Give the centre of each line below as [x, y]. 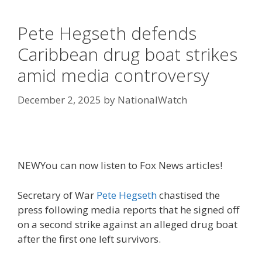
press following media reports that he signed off [128, 209]
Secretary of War [57, 195]
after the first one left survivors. [90, 239]
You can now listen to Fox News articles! [131, 165]
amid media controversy [113, 75]
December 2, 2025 [59, 99]
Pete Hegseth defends [107, 33]
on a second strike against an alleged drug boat [127, 224]
